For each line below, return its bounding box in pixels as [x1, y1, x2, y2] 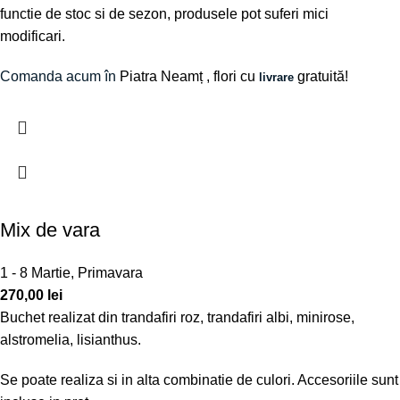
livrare [259, 71, 294, 84]
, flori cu [203, 69, 259, 84]
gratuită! [294, 69, 352, 84]
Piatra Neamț [120, 69, 203, 84]
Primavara [78, 265, 143, 280]
